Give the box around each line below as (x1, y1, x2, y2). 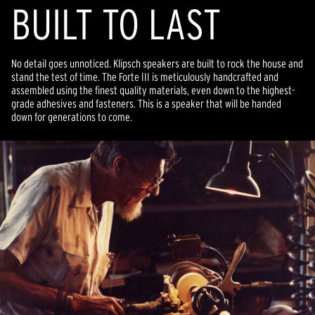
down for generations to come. (11, 110, 132, 123)
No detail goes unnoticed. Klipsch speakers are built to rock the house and (11, 57, 303, 70)
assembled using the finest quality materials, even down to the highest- (11, 84, 295, 96)
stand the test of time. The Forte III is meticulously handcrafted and (11, 70, 278, 83)
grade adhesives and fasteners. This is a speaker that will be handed (11, 97, 281, 110)
